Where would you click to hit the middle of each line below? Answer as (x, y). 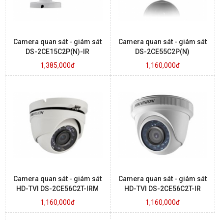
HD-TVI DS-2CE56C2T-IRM (58, 189)
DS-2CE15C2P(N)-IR (58, 51)
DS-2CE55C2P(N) (163, 51)
